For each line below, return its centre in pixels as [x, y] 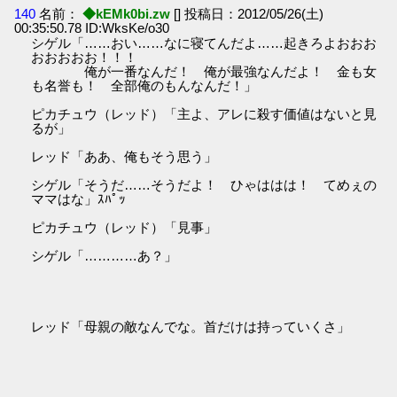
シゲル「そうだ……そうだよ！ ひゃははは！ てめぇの [204, 185]
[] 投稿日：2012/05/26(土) [249, 14]
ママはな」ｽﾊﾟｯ [79, 199]
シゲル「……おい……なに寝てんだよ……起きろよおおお [204, 43]
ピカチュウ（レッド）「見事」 [125, 228]
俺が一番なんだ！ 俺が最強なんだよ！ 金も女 [204, 72]
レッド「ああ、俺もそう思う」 [125, 157]
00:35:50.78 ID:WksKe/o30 [92, 28]
